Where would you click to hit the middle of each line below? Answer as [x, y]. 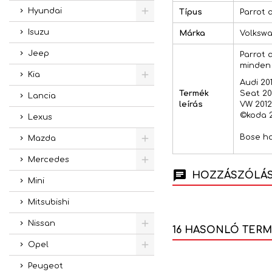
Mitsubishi [49, 202]
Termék [194, 93]
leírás [191, 104]
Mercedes [49, 160]
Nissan [42, 223]
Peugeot [46, 266]
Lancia [42, 96]
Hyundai [45, 11]
